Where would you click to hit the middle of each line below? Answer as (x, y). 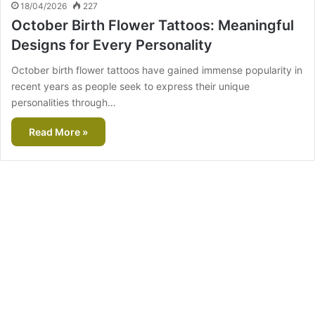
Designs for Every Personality (112, 45)
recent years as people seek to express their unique (130, 86)
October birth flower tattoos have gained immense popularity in (157, 70)
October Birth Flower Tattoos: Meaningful (153, 26)
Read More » (58, 132)
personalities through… (64, 103)
